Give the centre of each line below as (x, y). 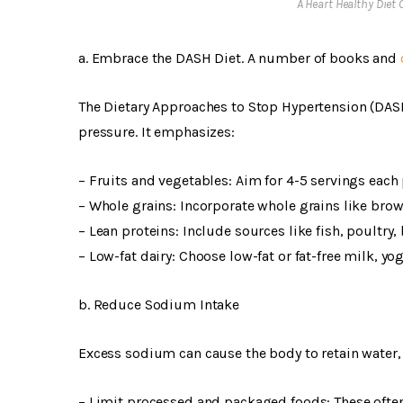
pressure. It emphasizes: (157, 132)
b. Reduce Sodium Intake (159, 305)
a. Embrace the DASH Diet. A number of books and (239, 58)
